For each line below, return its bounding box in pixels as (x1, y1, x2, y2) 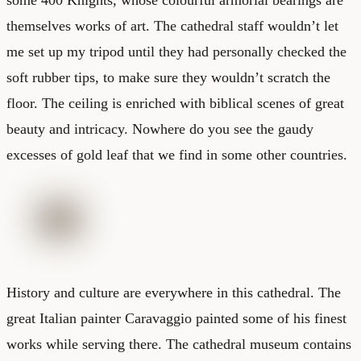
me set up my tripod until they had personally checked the (6, 43, 346, 60)
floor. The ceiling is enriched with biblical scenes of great (6, 94, 344, 111)
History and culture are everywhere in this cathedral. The (6, 284, 341, 301)
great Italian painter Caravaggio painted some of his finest (6, 309, 346, 326)
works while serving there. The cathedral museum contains (6, 335, 351, 352)
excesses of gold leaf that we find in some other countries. (6, 146, 347, 163)
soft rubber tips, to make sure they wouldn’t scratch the (6, 68, 330, 85)
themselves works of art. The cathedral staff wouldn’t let (6, 17, 338, 34)
